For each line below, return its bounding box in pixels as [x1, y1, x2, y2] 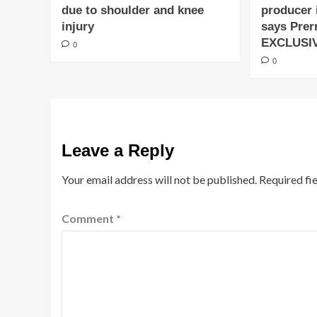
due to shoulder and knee [62, 4, 204, 17]
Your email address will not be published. [62, 173, 257, 186]
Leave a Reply [62, 141, 174, 160]
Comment [62, 212, 116, 225]
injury [62, 20, 94, 33]
